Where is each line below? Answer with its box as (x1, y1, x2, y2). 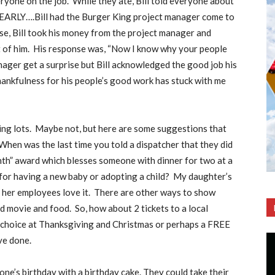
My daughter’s (173, 171, 232, 182)
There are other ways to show (94, 187, 215, 198)
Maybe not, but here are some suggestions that (35, 123, 227, 134)
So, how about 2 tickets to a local (75, 203, 208, 214)
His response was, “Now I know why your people (33, 43, 227, 54)
